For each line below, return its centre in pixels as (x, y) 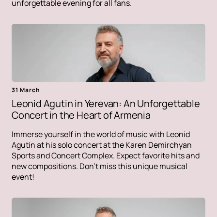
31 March (26, 90)
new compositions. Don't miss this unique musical (100, 166)
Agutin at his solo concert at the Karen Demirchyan (102, 145)
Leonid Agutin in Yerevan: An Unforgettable (106, 103)
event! (23, 177)
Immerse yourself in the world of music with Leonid (101, 134)
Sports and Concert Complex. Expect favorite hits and (106, 155)
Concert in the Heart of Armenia (81, 115)
